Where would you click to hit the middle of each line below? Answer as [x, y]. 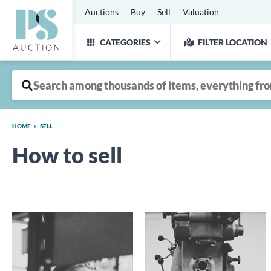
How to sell [67, 155]
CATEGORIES [125, 42]
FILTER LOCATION [233, 42]
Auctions [102, 12]
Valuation [201, 12]
